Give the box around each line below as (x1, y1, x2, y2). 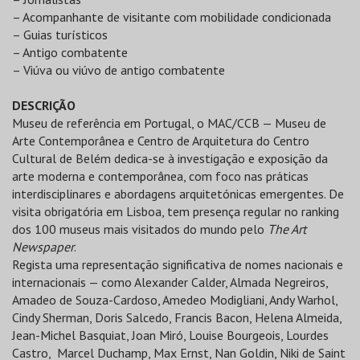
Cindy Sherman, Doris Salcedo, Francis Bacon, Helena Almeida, (12, 309, 342, 325)
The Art (268, 221, 306, 237)
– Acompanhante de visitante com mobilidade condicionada (12, 9, 331, 25)
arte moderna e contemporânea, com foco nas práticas (12, 168, 309, 184)
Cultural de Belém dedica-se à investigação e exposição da (12, 150, 328, 166)
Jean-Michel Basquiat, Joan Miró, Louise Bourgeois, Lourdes (12, 327, 329, 343)
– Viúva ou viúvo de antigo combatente (12, 62, 225, 78)
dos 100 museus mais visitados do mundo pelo (12, 221, 268, 237)
